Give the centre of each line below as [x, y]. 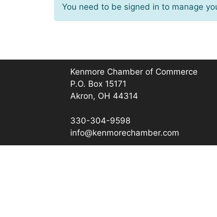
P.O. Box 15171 [99, 84]
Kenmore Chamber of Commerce [134, 72]
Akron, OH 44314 [104, 96]
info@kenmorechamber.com [125, 132]
